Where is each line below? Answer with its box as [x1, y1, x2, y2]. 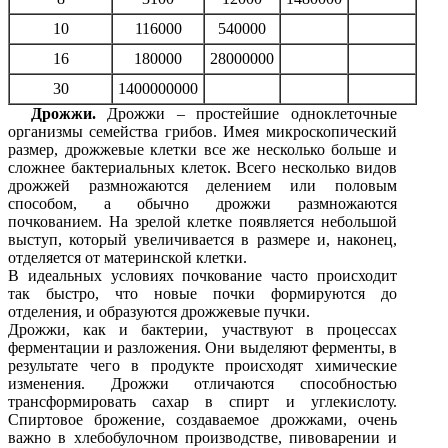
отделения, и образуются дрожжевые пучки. [8, 302, 310, 320]
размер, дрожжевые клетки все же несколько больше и [8, 140, 397, 158]
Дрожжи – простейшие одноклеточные [95, 104, 397, 122]
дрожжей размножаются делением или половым [8, 176, 397, 194]
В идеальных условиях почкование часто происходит [8, 266, 397, 284]
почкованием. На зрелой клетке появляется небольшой [8, 212, 397, 230]
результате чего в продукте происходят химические [8, 356, 397, 374]
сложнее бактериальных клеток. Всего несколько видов [8, 158, 397, 176]
